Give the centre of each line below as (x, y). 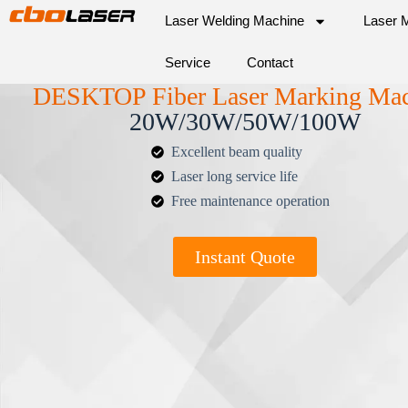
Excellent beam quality (237, 152)
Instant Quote (245, 257)
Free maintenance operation (251, 201)
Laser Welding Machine (235, 20)
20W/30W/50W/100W (245, 122)
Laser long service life (235, 176)
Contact (270, 62)
